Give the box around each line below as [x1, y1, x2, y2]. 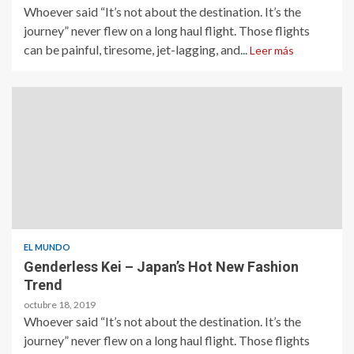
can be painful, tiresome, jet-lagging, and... [24, 41, 250, 57]
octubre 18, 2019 [24, 298, 96, 311]
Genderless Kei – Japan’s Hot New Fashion [24, 258, 299, 275]
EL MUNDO [24, 241, 70, 252]
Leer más [250, 43, 294, 57]
